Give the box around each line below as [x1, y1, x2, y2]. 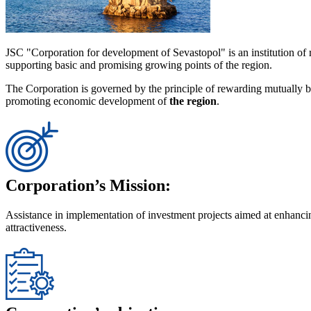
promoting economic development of [6, 94, 169, 107]
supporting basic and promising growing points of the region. [6, 58, 272, 71]
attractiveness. [6, 221, 67, 233]
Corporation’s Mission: [6, 176, 171, 194]
